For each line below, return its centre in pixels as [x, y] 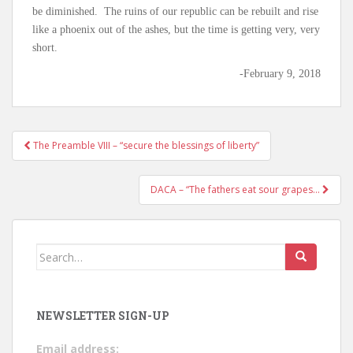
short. [45, 48]
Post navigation [97, 158]
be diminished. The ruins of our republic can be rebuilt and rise [175, 12]
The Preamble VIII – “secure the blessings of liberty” [145, 146]
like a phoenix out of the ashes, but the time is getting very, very [176, 30]
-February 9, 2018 [280, 74]
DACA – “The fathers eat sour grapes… [236, 190]
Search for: [67, 253]
